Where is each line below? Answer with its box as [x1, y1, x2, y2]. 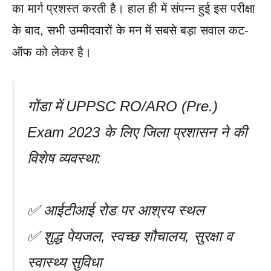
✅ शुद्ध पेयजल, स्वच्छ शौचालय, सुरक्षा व [27, 227, 233, 244]
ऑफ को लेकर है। [12, 45, 91, 59]
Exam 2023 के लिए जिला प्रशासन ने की [27, 123, 247, 140]
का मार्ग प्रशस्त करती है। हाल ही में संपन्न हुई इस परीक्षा [12, 1, 255, 15]
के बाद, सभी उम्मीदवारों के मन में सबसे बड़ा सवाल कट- [12, 23, 249, 37]
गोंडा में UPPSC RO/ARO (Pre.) [27, 97, 218, 114]
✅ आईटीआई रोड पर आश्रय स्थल [27, 201, 204, 218]
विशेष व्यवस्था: [27, 149, 101, 166]
